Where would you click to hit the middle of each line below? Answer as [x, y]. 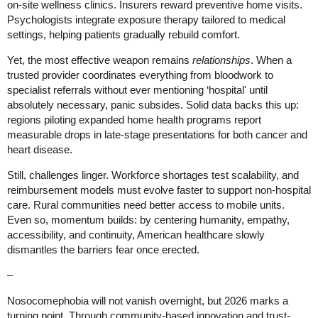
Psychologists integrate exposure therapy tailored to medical [146, 19]
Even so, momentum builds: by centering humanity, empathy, [148, 219]
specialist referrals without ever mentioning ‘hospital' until [137, 89]
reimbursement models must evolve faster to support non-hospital [159, 190]
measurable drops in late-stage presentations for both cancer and [157, 134]
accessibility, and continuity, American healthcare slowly [136, 234]
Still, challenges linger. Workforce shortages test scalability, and [153, 175]
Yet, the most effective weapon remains [100, 60]
